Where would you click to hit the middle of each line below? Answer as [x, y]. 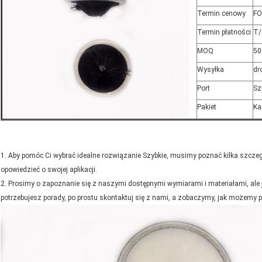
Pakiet [207, 107]
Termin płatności [224, 32]
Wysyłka [211, 70]
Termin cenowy [221, 14]
